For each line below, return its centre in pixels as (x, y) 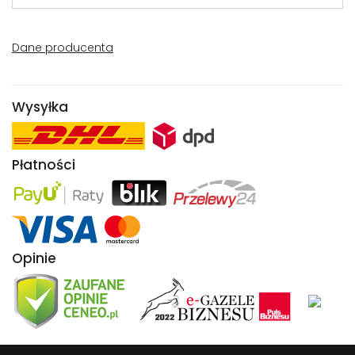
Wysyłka (40, 107)
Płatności (44, 165)
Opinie (34, 258)
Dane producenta (63, 48)
